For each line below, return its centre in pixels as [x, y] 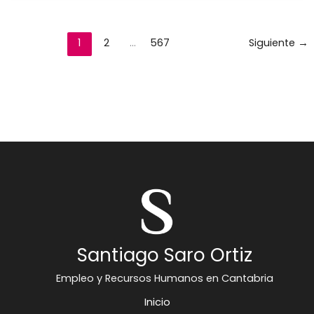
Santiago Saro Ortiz [164, 254]
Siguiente [274, 42]
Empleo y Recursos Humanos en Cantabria [164, 278]
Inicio [157, 302]
